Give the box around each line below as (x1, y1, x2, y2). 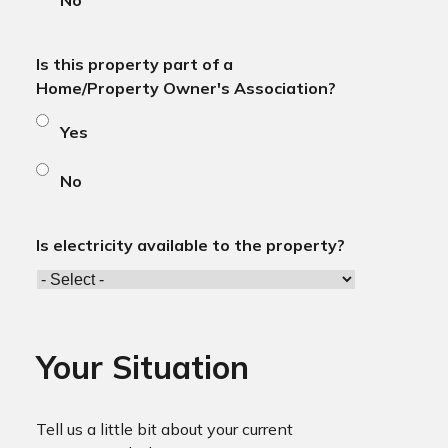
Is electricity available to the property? (35, 235, 345, 256)
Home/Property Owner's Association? (35, 78, 336, 99)
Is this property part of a (35, 54, 233, 75)
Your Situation (35, 346, 249, 387)
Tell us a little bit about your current (35, 419, 293, 440)
